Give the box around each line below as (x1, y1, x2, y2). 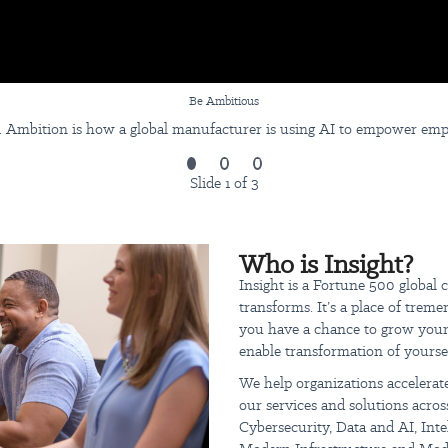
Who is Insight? (239, 247, 413, 282)
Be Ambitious (189, 93, 259, 110)
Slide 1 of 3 (189, 173, 259, 194)
